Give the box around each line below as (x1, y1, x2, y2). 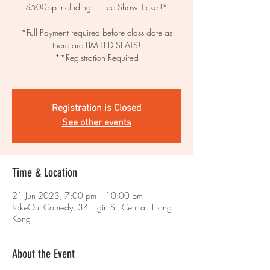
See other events (61, 117, 131, 129)
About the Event (12, 246, 75, 261)
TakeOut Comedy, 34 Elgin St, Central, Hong (12, 201, 172, 213)
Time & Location (12, 165, 77, 180)
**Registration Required (54, 52, 139, 63)
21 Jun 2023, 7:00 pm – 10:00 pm (12, 190, 143, 201)
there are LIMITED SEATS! (52, 39, 140, 51)
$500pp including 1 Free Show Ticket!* (25, 1, 168, 13)
